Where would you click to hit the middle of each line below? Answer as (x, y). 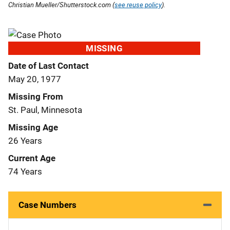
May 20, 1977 (35, 79)
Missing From (36, 96)
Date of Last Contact (49, 65)
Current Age (32, 158)
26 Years (25, 140)
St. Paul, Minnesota (45, 110)
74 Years (25, 171)
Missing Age (33, 127)
